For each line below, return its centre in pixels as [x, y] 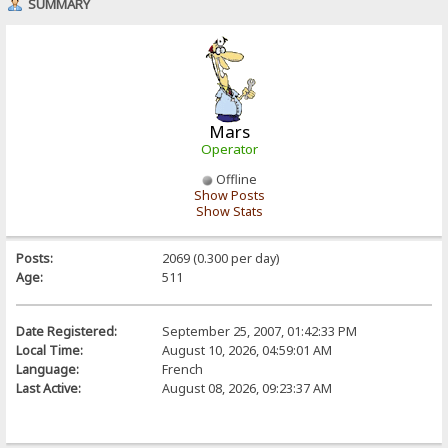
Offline [234, 179]
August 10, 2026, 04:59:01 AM [246, 350]
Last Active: [49, 388]
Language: [48, 369]
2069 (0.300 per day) [220, 258]
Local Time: [50, 350]
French [182, 369]
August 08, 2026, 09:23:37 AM [246, 388]
